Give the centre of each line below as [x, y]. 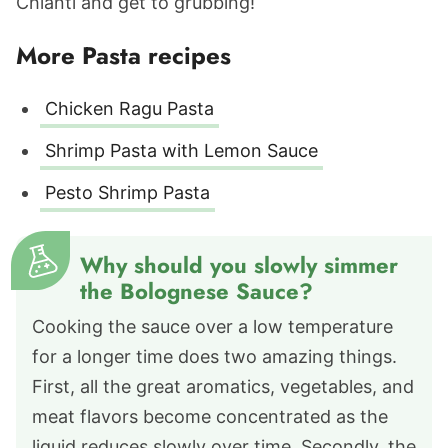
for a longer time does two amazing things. [214, 356]
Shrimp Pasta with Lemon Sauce [181, 150]
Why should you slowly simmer [239, 265]
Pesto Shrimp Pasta [127, 192]
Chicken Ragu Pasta [129, 108]
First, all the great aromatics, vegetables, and [223, 386]
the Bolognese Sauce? [196, 291]
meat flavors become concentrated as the [210, 416]
